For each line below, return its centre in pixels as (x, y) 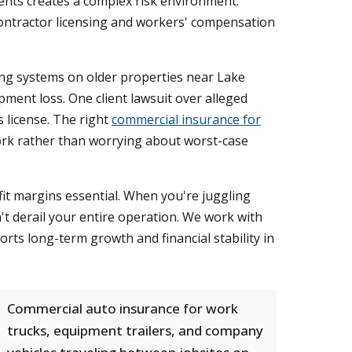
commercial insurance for (186, 119)
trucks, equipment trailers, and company (135, 330)
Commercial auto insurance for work (123, 308)
